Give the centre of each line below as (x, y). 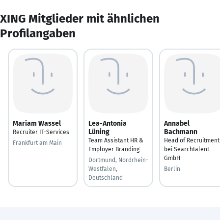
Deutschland (106, 178)
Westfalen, (103, 169)
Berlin (172, 169)
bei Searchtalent (187, 149)
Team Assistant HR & (116, 140)
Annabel (177, 123)
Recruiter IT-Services (41, 132)
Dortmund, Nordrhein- (118, 160)
